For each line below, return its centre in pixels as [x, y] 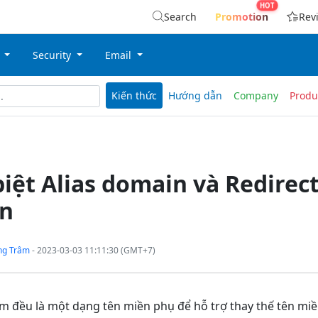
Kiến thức [134, 96]
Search [181, 16]
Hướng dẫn [195, 96]
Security [54, 55]
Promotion [241, 16]
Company [256, 96]
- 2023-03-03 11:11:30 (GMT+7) [92, 251]
